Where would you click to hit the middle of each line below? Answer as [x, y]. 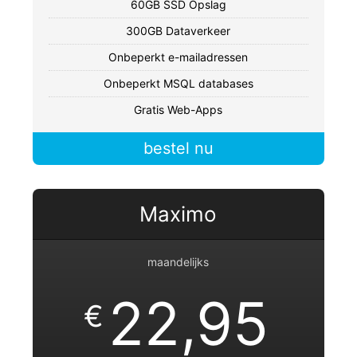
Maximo [178, 214]
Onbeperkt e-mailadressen [178, 57]
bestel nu [178, 149]
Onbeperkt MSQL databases [178, 84]
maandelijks [178, 262]
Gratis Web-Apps [178, 110]
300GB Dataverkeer [178, 31]
